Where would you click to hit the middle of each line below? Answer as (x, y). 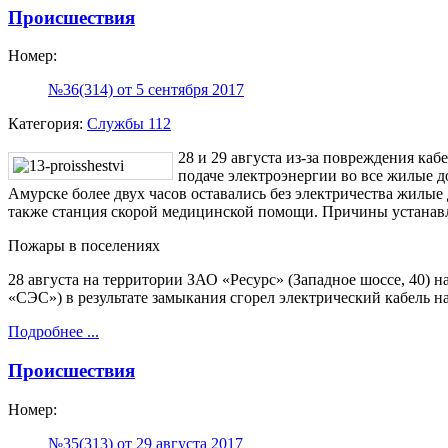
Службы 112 (129, 124)
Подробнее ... (53, 332)
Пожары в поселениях (84, 246)
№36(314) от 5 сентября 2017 (146, 90)
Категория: (47, 124)
